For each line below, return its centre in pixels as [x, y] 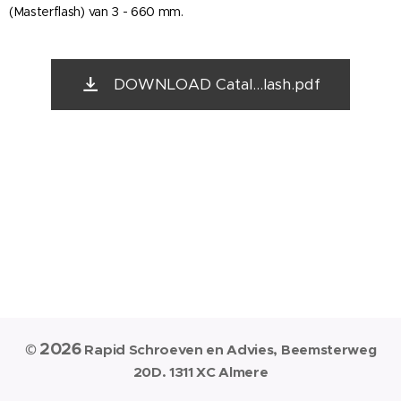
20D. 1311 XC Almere [200, 372]
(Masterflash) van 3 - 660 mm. [96, 11]
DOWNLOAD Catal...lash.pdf [217, 84]
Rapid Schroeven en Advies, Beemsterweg [229, 350]
